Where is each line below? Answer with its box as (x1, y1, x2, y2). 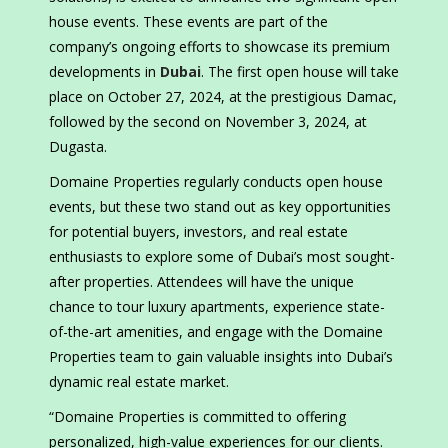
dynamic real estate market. (49, 372, 229, 392)
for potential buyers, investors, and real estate (49, 222, 348, 242)
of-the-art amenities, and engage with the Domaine (49, 322, 383, 342)
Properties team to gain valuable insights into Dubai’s (49, 347, 393, 367)
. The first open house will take (201, 62, 399, 82)
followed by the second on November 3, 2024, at (49, 112, 367, 132)
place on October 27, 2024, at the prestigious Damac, (49, 87, 397, 107)
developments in (49, 62, 160, 82)
